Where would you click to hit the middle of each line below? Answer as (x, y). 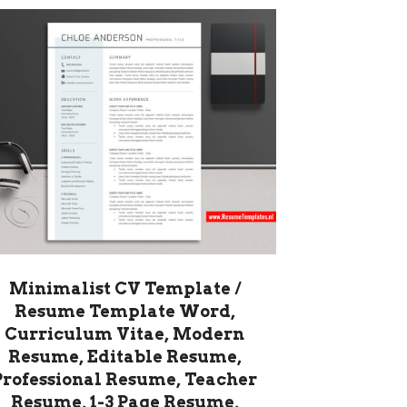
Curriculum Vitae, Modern (124, 334)
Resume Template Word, (124, 312)
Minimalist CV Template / (124, 289)
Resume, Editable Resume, (124, 357)
